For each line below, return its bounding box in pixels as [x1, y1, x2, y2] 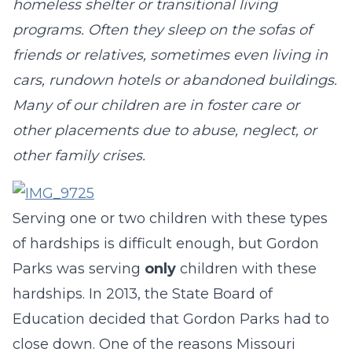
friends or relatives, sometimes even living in [13, 46, 328, 64]
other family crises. [13, 147, 145, 164]
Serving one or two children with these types [13, 210, 328, 227]
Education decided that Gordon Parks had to [13, 310, 329, 328]
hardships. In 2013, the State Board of [13, 285, 273, 302]
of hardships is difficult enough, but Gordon [13, 235, 319, 252]
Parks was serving [13, 260, 145, 277]
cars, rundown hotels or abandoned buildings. [13, 71, 337, 89]
